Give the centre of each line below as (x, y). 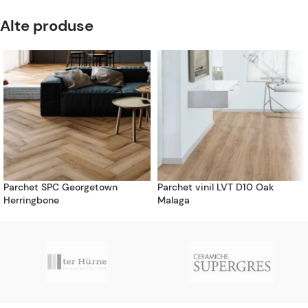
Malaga (174, 200)
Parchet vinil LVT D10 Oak (216, 187)
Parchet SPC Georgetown (60, 187)
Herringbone (31, 200)
